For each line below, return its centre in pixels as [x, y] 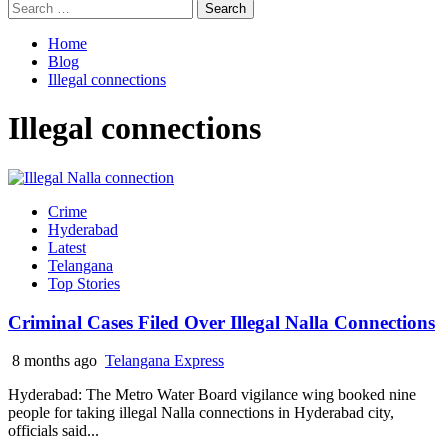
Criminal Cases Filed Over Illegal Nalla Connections [221, 322]
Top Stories [84, 283]
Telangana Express [164, 361]
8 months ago [54, 361]
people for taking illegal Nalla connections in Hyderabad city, [201, 413]
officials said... [53, 431]
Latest [67, 247]
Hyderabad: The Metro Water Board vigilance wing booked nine [212, 395]
